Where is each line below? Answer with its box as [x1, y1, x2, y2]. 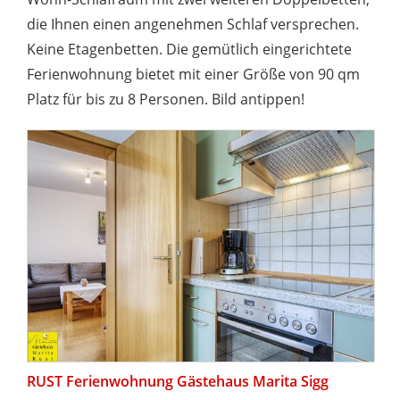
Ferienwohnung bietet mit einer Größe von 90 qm [27, 64, 360, 85]
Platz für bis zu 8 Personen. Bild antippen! [27, 89, 304, 110]
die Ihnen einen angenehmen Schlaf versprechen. [27, 14, 359, 35]
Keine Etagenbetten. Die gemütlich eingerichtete [27, 39, 352, 60]
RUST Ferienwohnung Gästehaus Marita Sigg [27, 371, 329, 391]
